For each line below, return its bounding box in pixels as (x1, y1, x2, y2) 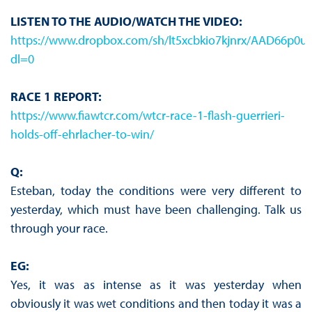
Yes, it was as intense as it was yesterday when (10, 276, 302, 293)
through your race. (10, 220, 108, 237)
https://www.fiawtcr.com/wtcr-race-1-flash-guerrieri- (10, 107, 285, 124)
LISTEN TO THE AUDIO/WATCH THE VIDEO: (10, 13, 242, 30)
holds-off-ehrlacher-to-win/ (10, 126, 154, 143)
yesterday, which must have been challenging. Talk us (10, 201, 302, 218)
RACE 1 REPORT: (10, 88, 102, 105)
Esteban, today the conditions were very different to (10, 182, 302, 199)
